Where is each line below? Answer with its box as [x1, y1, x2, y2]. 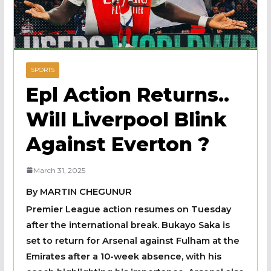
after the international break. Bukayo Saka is [25, 219, 230, 230]
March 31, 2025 [33, 165, 85, 175]
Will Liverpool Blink [25, 107, 227, 131]
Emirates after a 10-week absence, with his [25, 250, 221, 262]
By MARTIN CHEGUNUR [25, 186, 132, 197]
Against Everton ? [25, 132, 209, 156]
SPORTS [30, 65, 54, 74]
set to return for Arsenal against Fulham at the [25, 235, 240, 246]
